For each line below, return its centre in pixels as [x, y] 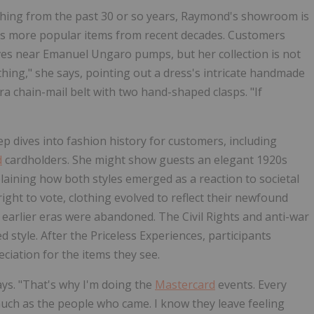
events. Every [251, 285]
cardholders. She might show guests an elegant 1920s [145, 160]
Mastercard [185, 285]
